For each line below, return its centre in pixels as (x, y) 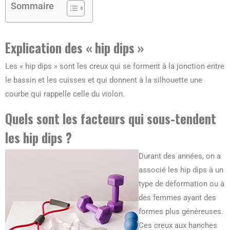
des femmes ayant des (177, 198)
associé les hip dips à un (181, 170)
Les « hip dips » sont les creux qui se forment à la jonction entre (115, 66)
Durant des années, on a (180, 156)
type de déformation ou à (181, 184)
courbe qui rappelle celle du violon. (65, 94)
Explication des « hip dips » (74, 48)
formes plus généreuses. (181, 212)
